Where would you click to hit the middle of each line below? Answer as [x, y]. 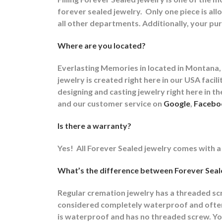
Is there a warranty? [94, 125]
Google [177, 103]
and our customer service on [111, 103]
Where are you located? [102, 45]
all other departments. [99, 23]
